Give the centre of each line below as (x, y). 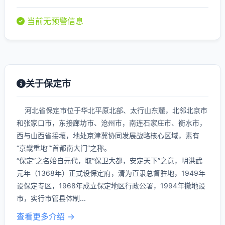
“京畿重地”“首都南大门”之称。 (64, 148)
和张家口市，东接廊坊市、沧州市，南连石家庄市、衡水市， (111, 123)
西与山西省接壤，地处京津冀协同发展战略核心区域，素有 (108, 135)
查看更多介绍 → (46, 216)
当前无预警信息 (54, 21)
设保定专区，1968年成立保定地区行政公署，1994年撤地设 (111, 186)
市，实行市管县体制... (51, 198)
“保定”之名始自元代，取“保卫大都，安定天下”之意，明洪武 (109, 160)
